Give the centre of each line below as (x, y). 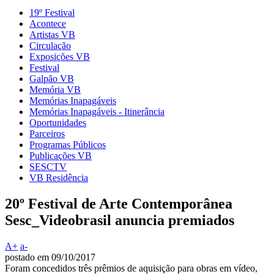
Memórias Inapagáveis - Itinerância (97, 112)
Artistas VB (52, 35)
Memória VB (55, 90)
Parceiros (47, 134)
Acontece (48, 24)
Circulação (50, 46)
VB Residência (59, 178)
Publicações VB (61, 156)
